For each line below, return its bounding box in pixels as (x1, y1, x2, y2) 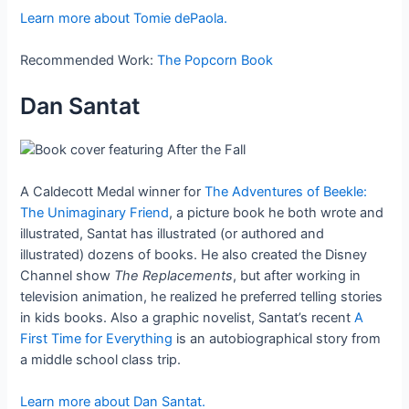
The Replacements (114, 267, 234, 285)
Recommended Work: (20, 51, 158, 68)
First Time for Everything (20, 330, 173, 348)
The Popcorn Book (157, 51, 274, 68)
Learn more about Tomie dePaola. (20, 9, 228, 26)
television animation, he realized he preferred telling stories (20, 288, 383, 306)
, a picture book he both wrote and (169, 204, 384, 222)
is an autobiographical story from (173, 330, 382, 348)
